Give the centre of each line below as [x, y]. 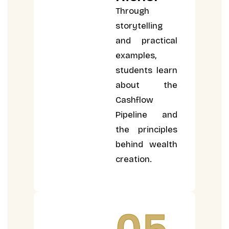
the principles [146, 129]
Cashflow [135, 100]
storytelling [139, 26]
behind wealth [146, 144]
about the [146, 85]
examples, [136, 55]
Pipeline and [146, 114]
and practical [146, 40]
